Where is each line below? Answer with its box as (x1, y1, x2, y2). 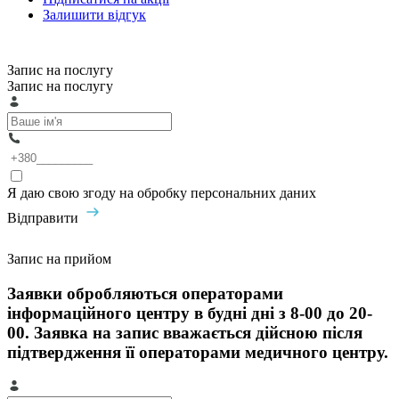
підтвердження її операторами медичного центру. (7, 342, 388, 362)
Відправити (7, 209, 78, 225)
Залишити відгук (43, 6, 146, 22)
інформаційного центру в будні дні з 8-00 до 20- (7, 303, 372, 322)
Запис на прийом (7, 250, 111, 266)
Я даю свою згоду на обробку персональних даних (7, 184, 316, 200)
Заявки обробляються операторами (7, 283, 283, 303)
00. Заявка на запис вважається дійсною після (7, 322, 362, 342)
